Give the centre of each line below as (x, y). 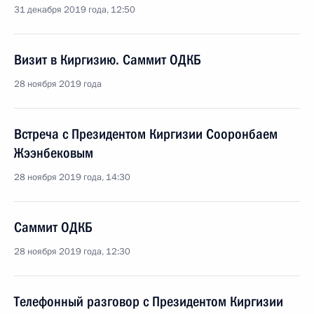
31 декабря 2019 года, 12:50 (75, 10)
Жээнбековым (54, 153)
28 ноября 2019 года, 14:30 (72, 177)
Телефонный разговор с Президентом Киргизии (149, 301)
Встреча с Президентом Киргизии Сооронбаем (146, 134)
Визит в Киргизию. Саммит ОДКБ (108, 60)
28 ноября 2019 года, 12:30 (72, 252)
